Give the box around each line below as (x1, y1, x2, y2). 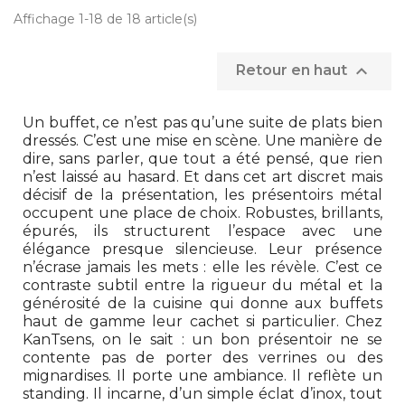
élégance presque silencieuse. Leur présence (23, 240, 382, 259)
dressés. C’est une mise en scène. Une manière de (23, 132, 382, 150)
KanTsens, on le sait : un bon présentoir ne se (23, 331, 382, 349)
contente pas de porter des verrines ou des (23, 349, 382, 367)
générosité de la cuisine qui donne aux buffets (23, 295, 382, 313)
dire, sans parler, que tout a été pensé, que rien (23, 150, 382, 168)
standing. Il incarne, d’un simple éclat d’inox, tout (23, 385, 382, 403)
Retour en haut (236, 61, 351, 80)
